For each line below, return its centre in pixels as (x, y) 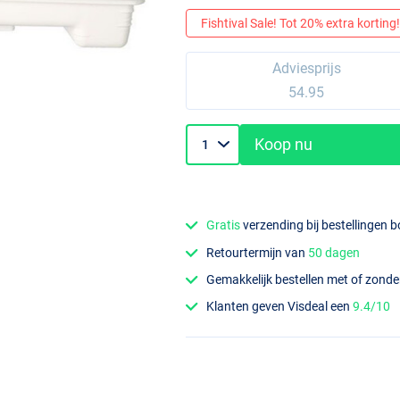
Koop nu (284, 145)
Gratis (224, 225)
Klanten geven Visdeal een (280, 307)
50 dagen (334, 252)
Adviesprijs (306, 69)
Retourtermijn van (258, 252)
